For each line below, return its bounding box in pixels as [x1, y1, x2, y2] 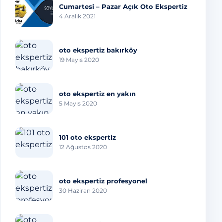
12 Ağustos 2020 [59, 143, 107, 151]
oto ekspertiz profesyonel [59, 176, 147, 185]
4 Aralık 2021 [59, 12, 96, 20]
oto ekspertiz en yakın [59, 89, 136, 98]
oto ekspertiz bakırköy [59, 46, 137, 54]
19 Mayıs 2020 [59, 55, 99, 63]
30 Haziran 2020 [59, 186, 107, 194]
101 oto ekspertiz [59, 133, 116, 141]
